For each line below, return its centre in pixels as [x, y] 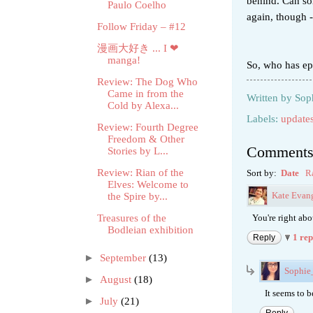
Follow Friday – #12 [141, 27]
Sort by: [263, 173]
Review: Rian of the [140, 173]
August [117, 279]
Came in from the [145, 94]
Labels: [264, 119]
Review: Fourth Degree [147, 128]
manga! [124, 60]
